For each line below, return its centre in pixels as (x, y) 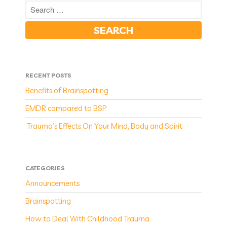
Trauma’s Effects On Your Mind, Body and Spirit (104, 126)
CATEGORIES (45, 168)
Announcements (52, 183)
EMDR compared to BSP (66, 108)
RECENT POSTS (48, 75)
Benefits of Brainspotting (67, 90)
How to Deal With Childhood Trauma (87, 219)
